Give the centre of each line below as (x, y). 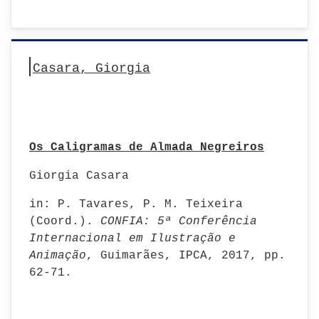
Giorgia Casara (79, 176)
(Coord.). (65, 221)
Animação (58, 256)
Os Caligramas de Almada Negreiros (147, 147)
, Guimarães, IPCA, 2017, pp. (186, 256)
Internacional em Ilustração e (132, 239)
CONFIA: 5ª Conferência (179, 221)
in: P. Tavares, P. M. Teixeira (136, 204)
